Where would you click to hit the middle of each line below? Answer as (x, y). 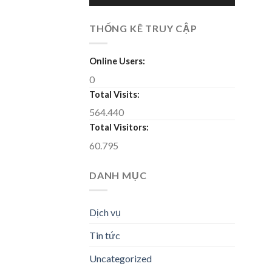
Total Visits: (115, 94)
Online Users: (118, 61)
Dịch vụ (105, 212)
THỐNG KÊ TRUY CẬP (143, 29)
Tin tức (105, 235)
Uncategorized (121, 258)
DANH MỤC (118, 175)
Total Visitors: (120, 127)
